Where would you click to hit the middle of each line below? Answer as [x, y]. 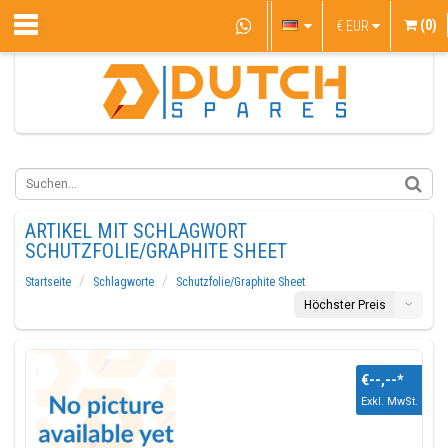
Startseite [48, 282]
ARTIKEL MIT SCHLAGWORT [136, 231]
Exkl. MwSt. [389, 401]
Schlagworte [123, 282]
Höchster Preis [345, 305]
